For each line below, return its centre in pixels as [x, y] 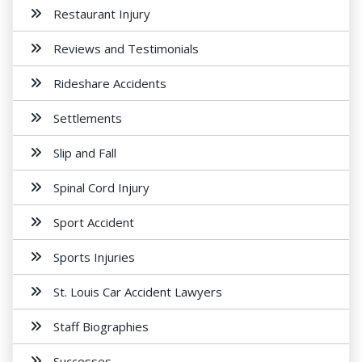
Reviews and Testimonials [126, 48]
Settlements [88, 118]
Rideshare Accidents [110, 83]
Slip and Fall [85, 153]
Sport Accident [94, 222]
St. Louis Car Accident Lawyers [138, 292]
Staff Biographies [101, 326]
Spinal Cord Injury [101, 187]
